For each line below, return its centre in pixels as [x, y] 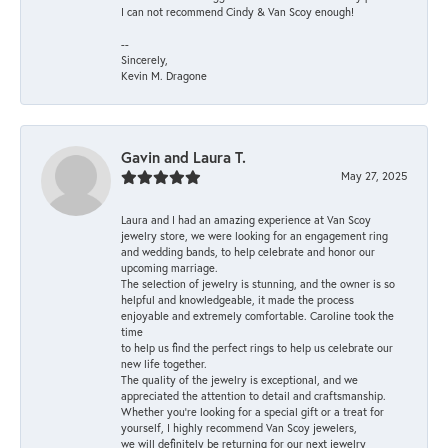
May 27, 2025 [374, 175]
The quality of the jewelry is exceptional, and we [239, 379]
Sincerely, [144, 59]
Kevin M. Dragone [164, 75]
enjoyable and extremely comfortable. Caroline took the [257, 315]
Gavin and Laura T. [183, 156]
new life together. [164, 363]
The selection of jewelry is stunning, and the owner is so [258, 283]
